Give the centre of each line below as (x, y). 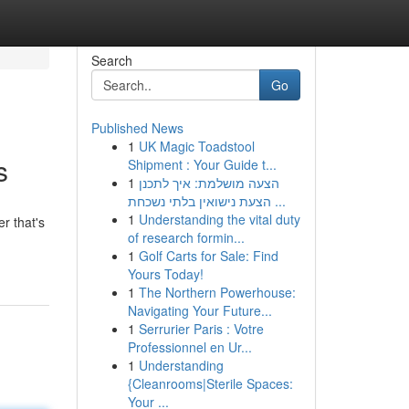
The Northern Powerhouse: (217, 292)
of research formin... (186, 237)
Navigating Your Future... (199, 310)
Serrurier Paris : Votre (201, 329)
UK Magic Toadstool (196, 146)
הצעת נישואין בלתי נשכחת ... (278, 201)
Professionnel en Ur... (189, 347)
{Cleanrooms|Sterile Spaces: (210, 383)
